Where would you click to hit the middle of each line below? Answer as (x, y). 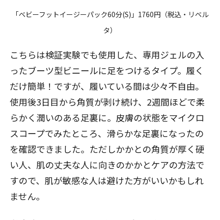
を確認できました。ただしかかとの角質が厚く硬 (107, 149)
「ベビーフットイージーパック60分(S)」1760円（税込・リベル (110, 14)
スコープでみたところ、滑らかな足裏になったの (107, 133)
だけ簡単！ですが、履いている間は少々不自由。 (107, 86)
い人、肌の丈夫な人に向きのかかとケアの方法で (107, 165)
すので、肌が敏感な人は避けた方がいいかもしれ (107, 180)
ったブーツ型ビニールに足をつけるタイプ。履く (107, 70)
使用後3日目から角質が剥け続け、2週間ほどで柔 (107, 102)
